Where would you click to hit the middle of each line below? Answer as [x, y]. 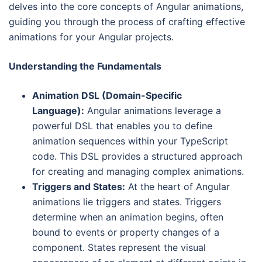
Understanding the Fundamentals [85, 66]
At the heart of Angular [177, 186]
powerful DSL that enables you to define [122, 125]
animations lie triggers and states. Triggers [127, 201]
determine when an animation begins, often [128, 217]
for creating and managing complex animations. [138, 171]
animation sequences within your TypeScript [130, 141]
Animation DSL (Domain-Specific [107, 95]
